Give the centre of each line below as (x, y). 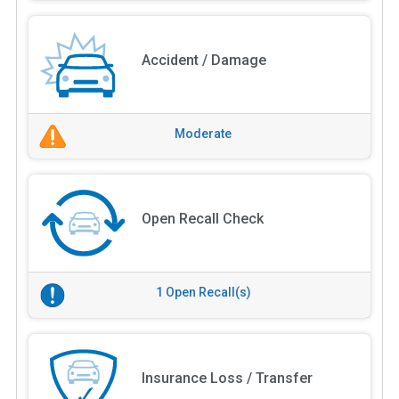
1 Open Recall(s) (203, 293)
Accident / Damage (204, 60)
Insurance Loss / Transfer (227, 379)
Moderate (203, 133)
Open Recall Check (202, 219)
